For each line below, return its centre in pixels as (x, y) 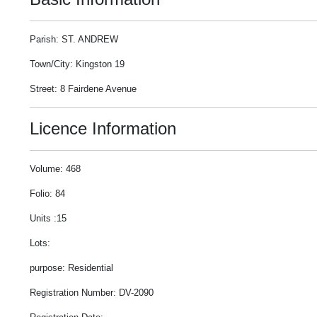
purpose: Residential (71, 268)
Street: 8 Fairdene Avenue (83, 89)
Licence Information (103, 128)
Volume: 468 (55, 169)
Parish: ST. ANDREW (74, 39)
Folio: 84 (47, 194)
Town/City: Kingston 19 (77, 64)
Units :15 (48, 218)
